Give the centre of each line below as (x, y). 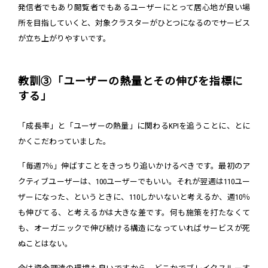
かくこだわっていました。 (64, 141)
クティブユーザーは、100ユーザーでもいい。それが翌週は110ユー (134, 181)
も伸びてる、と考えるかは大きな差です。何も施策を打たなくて (134, 212)
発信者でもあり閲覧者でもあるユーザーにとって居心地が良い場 (134, 7)
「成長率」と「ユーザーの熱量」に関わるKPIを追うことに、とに (134, 126)
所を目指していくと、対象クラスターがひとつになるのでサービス (134, 23)
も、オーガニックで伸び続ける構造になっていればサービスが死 (134, 228)
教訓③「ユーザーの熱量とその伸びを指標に (131, 81)
